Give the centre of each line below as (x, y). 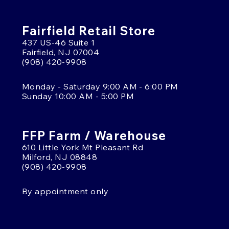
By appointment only (65, 191)
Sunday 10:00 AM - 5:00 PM (78, 96)
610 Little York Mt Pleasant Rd (83, 147)
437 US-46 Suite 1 (59, 42)
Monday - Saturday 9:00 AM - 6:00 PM (100, 86)
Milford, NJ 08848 (60, 157)
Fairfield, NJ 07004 (61, 52)
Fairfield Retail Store (89, 31)
